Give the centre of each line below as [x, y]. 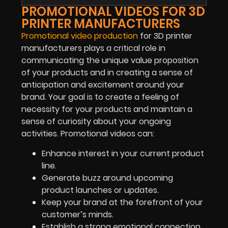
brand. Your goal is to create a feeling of [100, 97]
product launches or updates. [100, 190]
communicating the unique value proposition [110, 61]
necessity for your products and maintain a [107, 109]
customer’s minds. [78, 214]
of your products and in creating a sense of [107, 73]
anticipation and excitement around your [103, 85]
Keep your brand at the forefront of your [122, 202]
